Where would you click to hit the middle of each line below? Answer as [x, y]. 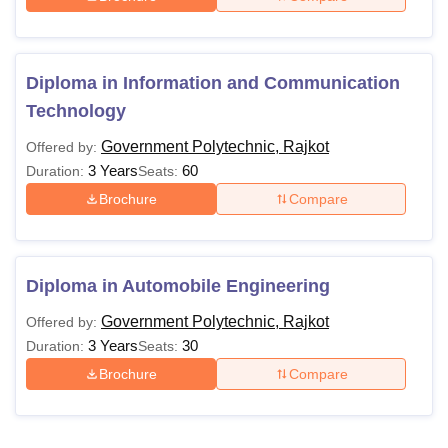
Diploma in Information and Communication [213, 83]
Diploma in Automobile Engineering [178, 286]
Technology [76, 111]
